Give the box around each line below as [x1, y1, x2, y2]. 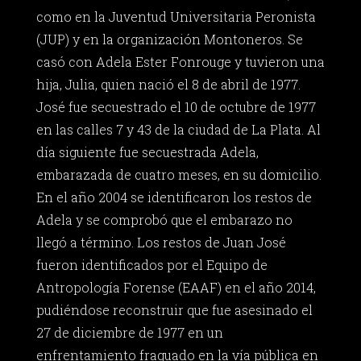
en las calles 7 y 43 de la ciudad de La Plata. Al [35, 121, 321, 139]
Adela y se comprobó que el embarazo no [35, 211, 293, 229]
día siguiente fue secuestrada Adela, [35, 143, 259, 161]
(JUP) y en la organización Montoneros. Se [35, 31, 303, 48]
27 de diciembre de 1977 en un [35, 324, 223, 342]
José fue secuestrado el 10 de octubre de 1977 [35, 98, 316, 116]
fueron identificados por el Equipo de [35, 256, 268, 274]
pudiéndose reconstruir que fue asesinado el [35, 301, 313, 319]
